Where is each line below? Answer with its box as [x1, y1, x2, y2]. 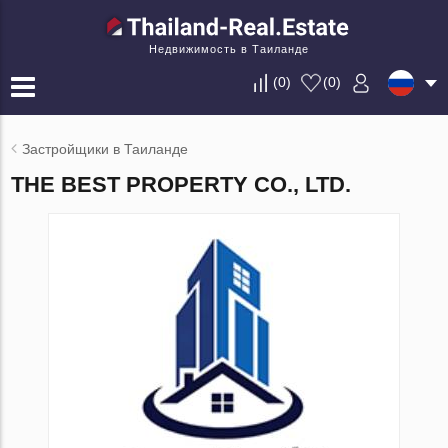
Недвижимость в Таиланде [149, 43, 309, 55]
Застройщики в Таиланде [22, 141, 189, 157]
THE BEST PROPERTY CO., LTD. [11, 172, 352, 197]
